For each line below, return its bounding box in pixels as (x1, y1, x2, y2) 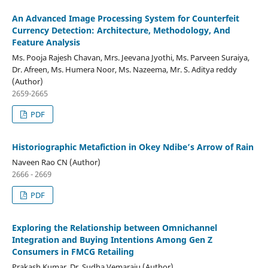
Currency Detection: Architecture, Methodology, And (11, 24, 230, 36)
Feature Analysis (11, 36, 80, 48)
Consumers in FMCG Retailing (11, 245, 134, 257)
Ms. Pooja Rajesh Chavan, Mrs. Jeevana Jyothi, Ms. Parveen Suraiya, (11, 51, 249, 63)
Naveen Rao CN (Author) (11, 156, 100, 167)
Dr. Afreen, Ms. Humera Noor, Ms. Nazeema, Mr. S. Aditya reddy (11, 63, 237, 75)
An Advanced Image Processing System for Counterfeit (11, 12, 239, 24)
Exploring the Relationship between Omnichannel (11, 221, 217, 233)
